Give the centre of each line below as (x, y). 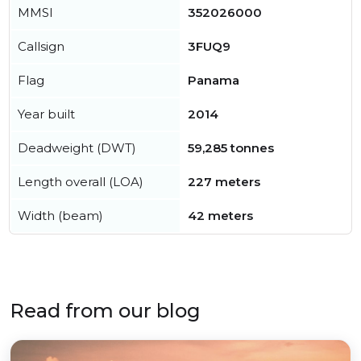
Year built (46, 114)
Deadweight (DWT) (77, 148)
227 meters (224, 182)
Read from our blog (105, 311)
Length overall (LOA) (81, 182)
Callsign (41, 46)
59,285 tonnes (231, 148)
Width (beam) (60, 216)
